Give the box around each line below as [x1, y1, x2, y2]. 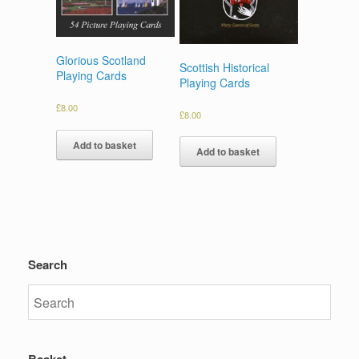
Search [28, 256, 67, 274]
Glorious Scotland [56, 52, 146, 69]
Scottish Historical [179, 58, 270, 75]
